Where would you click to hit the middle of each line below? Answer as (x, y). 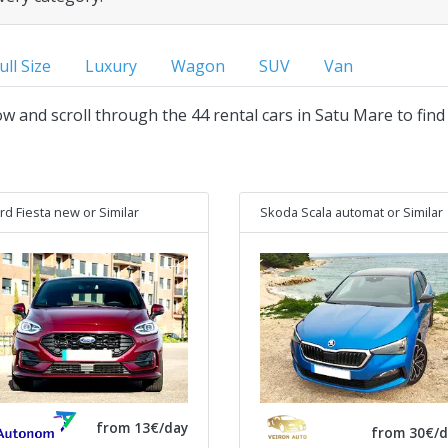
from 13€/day (142, 427)
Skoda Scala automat (322, 212)
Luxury (111, 66)
